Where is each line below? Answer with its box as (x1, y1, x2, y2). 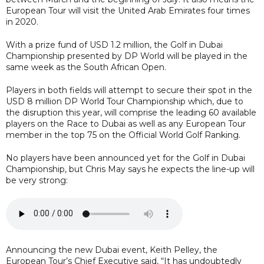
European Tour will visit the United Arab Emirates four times (6, 5, 250, 16)
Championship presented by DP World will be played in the (6, 50, 247, 61)
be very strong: (6, 174, 68, 186)
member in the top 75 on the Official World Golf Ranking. (6, 129, 240, 140)
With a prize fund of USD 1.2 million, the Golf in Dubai (6, 39, 223, 50)
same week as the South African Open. (6, 61, 166, 72)
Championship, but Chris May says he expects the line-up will (6, 163, 255, 174)
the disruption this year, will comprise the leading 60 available (6, 107, 256, 118)
